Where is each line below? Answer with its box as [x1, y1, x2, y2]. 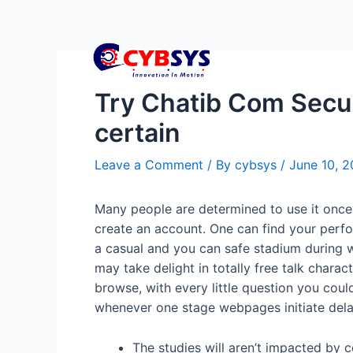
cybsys [235, 157, 281, 173]
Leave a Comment [95, 157, 203, 173]
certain [95, 117, 180, 148]
